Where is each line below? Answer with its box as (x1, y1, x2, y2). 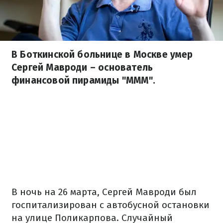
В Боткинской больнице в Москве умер (11, 49, 193, 60)
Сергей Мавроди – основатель (11, 62, 153, 73)
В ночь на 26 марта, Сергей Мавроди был (11, 186, 197, 198)
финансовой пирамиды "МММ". (11, 75, 155, 86)
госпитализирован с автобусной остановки (11, 199, 210, 211)
